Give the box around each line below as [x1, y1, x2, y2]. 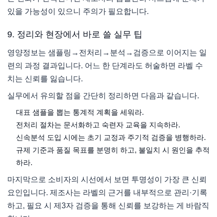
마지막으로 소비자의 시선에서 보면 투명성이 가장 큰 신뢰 [7, 175, 207, 184]
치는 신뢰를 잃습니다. [7, 75, 83, 83]
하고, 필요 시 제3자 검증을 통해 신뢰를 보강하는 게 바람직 [7, 201, 209, 210]
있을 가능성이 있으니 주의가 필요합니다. [7, 7, 149, 16]
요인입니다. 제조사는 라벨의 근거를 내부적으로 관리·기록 [7, 188, 207, 197]
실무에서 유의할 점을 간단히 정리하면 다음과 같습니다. [7, 92, 199, 100]
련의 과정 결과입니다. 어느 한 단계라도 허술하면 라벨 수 [7, 62, 203, 70]
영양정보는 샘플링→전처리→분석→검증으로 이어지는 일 [7, 48, 207, 57]
